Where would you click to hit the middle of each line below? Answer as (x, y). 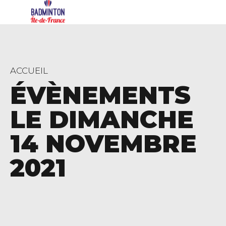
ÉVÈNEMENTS (100, 95)
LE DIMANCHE (102, 119)
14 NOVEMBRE (103, 143)
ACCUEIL (29, 71)
